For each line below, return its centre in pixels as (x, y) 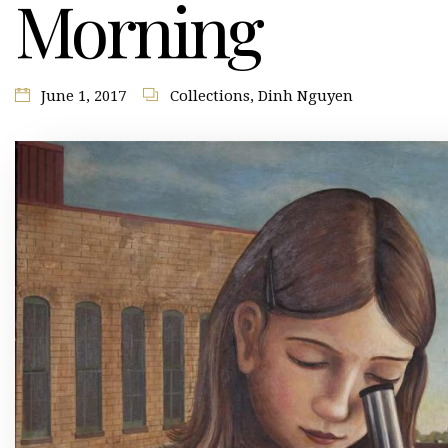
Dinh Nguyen (305, 96)
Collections (209, 96)
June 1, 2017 (84, 96)
